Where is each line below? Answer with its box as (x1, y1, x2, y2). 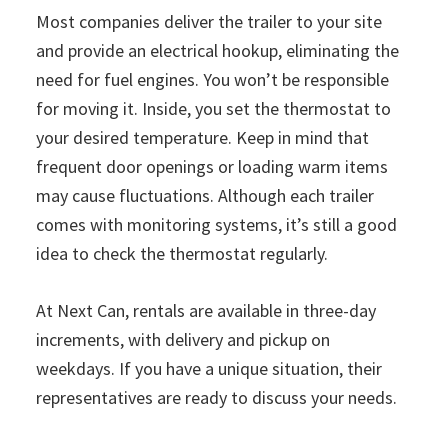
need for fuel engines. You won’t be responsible (36, 68, 389, 92)
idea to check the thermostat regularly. (36, 242, 328, 266)
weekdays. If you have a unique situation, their (36, 357, 382, 381)
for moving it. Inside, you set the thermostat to (36, 97, 391, 121)
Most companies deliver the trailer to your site (36, 10, 382, 34)
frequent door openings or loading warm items (36, 155, 388, 179)
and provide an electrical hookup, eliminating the (36, 39, 399, 63)
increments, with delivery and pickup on (36, 328, 330, 352)
